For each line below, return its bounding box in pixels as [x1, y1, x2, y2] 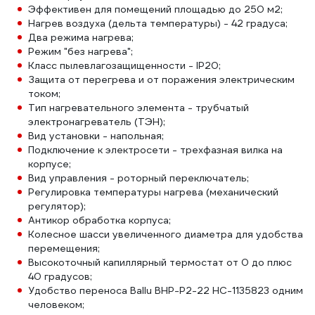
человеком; [28, 298, 84, 311]
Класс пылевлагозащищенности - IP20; [28, 59, 221, 72]
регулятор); [28, 200, 86, 212]
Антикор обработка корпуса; [28, 214, 171, 226]
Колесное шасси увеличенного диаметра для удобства [28, 228, 303, 240]
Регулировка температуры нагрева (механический [28, 186, 278, 198]
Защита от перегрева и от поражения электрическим [28, 73, 295, 86]
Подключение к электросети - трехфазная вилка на [28, 143, 283, 156]
